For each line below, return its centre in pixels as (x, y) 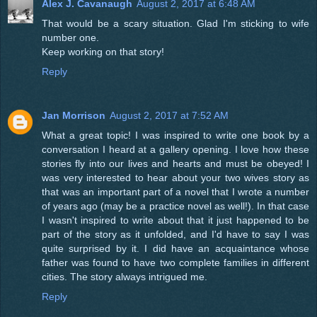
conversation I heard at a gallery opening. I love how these (175, 149)
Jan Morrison (74, 115)
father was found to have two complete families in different (175, 262)
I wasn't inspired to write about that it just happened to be (175, 220)
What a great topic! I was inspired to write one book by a (175, 135)
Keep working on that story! (103, 51)
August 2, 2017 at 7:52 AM (169, 115)
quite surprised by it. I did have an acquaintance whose (175, 248)
